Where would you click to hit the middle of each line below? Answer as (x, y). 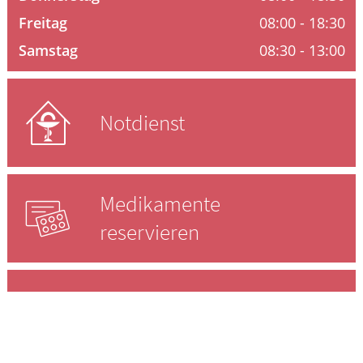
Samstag (48, 50)
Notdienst (142, 123)
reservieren (149, 232)
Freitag (43, 22)
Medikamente (160, 204)
